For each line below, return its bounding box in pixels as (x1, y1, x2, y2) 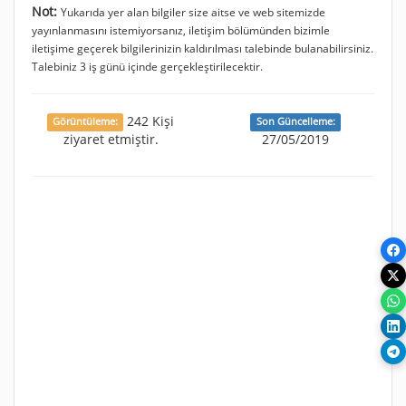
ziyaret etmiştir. (63, 130, 159, 148)
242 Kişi (123, 111, 175, 130)
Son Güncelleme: (256, 115, 335, 129)
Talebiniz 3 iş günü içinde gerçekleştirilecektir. (32, 58, 263, 73)
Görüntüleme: (53, 115, 118, 129)
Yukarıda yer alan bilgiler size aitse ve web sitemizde (61, 4, 325, 19)
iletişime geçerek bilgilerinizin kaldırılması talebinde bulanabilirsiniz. (32, 40, 373, 55)
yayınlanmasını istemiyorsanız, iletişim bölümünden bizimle (32, 22, 330, 37)
